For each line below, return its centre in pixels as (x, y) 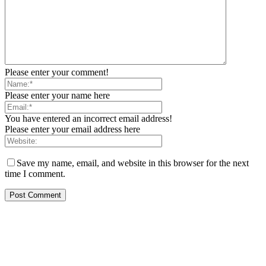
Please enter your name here (57, 95)
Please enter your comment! (57, 72)
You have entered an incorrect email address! (88, 118)
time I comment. (35, 173)
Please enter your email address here (72, 129)
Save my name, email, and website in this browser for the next (133, 163)
